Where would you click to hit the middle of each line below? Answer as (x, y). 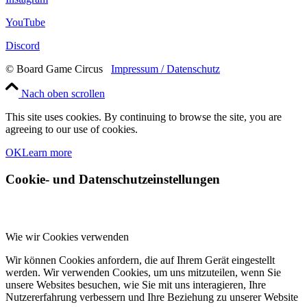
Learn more (47, 152)
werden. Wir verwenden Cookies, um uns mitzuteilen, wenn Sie (143, 273)
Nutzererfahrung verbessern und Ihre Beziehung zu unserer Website (152, 297)
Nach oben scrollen (63, 93)
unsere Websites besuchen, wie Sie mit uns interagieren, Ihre (136, 285)
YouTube (25, 22)
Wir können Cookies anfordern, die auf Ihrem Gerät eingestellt (140, 260)
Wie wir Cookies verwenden (67, 237)
